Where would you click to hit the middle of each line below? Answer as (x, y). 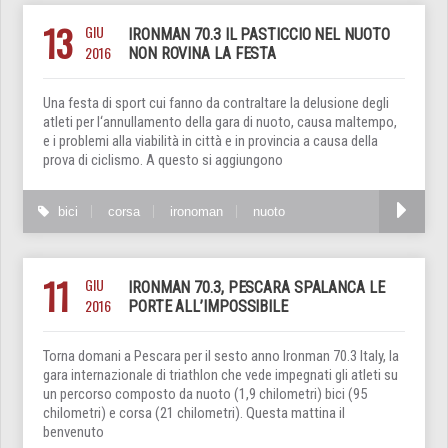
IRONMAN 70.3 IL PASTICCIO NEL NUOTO (259, 34)
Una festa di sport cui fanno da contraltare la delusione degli (216, 102)
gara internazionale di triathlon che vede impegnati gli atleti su (220, 374)
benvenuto (73, 431)
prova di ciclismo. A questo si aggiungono (163, 159)
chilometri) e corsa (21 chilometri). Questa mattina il (194, 412)
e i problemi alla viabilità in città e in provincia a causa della (210, 140)
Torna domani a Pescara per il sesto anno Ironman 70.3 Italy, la (221, 355)
